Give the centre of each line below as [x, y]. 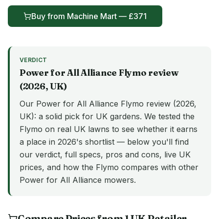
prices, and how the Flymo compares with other [109, 167]
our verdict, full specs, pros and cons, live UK [105, 154]
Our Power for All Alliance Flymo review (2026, [108, 104]
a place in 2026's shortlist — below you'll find [104, 142]
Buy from [49, 16]
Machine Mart [92, 16]
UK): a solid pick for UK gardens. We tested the [107, 116]
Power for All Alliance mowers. [78, 180]
